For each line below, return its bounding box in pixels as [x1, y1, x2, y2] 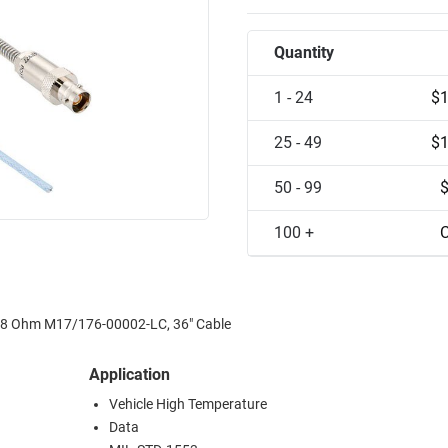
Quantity [274, 43, 334, 63]
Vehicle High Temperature [109, 396, 267, 414]
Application [89, 365, 170, 385]
